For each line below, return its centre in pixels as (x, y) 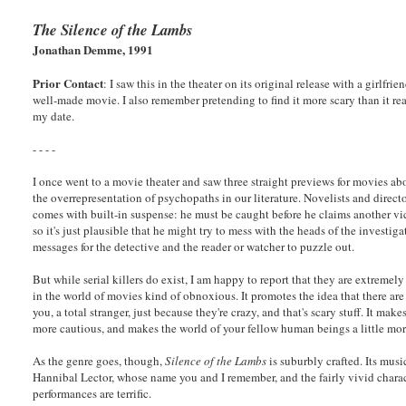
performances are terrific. (92, 393)
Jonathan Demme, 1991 (93, 49)
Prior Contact (68, 82)
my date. (54, 116)
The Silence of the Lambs (113, 29)
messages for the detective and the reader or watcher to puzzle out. (194, 246)
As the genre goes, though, (99, 360)
